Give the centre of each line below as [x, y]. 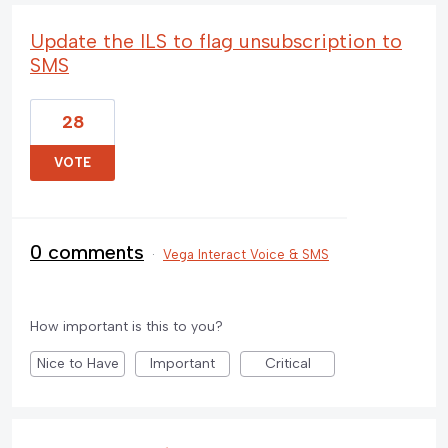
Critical [287, 363]
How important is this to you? [126, 326]
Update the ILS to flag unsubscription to [216, 40]
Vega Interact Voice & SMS [246, 254]
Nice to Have [77, 363]
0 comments [87, 251]
